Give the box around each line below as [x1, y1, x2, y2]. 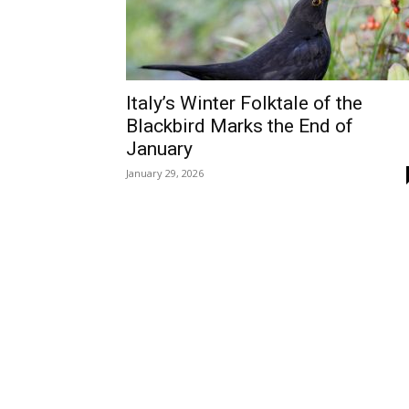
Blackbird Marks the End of [126, 115, 353, 137]
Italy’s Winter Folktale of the [126, 92, 362, 114]
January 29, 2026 [126, 166, 204, 180]
